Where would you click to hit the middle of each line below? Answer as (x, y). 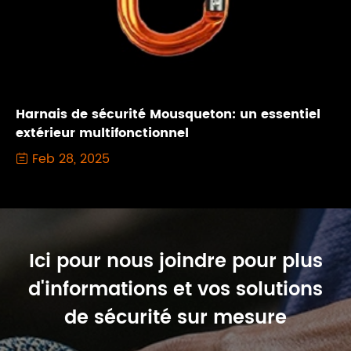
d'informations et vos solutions (175, 289)
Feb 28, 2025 (69, 159)
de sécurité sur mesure (175, 318)
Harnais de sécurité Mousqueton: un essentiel (168, 114)
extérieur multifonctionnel (102, 133)
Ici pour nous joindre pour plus (175, 261)
